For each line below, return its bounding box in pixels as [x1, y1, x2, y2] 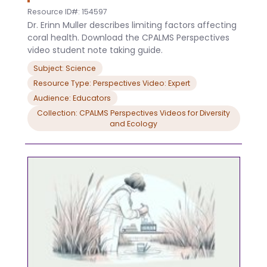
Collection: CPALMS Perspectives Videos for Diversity [37, 107, 230, 118]
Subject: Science [33, 63, 96, 73]
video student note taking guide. [27, 44, 163, 57]
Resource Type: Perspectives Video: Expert [33, 77, 190, 88]
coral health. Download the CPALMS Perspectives [27, 32, 229, 44]
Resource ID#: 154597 [27, 6, 107, 17]
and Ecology [110, 118, 157, 129]
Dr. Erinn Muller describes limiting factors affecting [27, 19, 237, 32]
